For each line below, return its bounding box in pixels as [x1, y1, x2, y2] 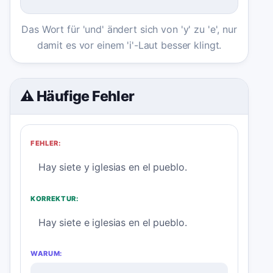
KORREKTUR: [30, 194, 79, 203]
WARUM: [30, 249, 63, 258]
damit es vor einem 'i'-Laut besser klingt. [37, 39, 222, 52]
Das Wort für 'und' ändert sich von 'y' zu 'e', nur [21, 23, 237, 36]
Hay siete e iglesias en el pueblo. [38, 216, 187, 229]
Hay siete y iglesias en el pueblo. [38, 160, 187, 173]
